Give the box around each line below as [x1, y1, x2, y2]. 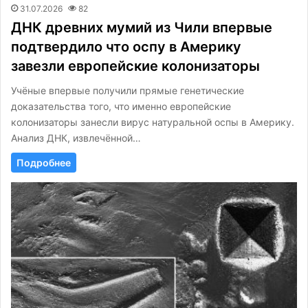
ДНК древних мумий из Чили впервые [11, 19, 272, 36]
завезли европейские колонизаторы [11, 57, 260, 74]
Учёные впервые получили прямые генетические [11, 84, 244, 96]
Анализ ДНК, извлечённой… [11, 131, 141, 144]
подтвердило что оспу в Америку [11, 38, 241, 55]
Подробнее [16, 156, 71, 168]
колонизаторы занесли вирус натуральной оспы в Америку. [11, 115, 294, 128]
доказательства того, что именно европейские [11, 100, 231, 112]
